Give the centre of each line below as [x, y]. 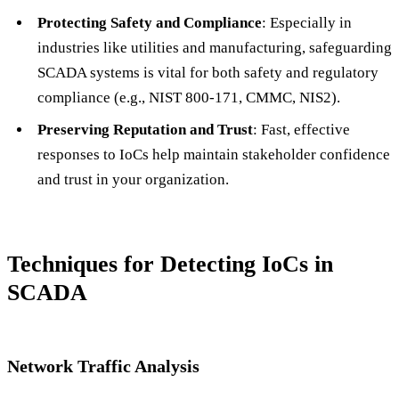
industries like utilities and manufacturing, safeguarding [214, 47]
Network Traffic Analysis [103, 366]
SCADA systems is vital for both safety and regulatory [208, 72]
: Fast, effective [301, 130]
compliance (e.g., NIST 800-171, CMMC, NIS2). [188, 97]
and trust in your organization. [133, 180]
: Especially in [306, 22]
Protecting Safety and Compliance [149, 22]
